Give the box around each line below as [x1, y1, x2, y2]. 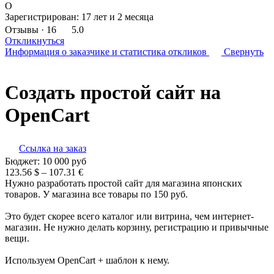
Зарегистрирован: [5, 12, 79, 22]
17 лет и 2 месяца [81, 12, 154, 22]
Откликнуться [5, 35, 64, 46]
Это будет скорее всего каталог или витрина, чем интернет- [5, 210, 254, 221]
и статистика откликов [112, 46, 207, 57]
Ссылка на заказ [19, 143, 86, 154]
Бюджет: [5, 155, 42, 166]
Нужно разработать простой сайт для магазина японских [5, 177, 242, 188]
